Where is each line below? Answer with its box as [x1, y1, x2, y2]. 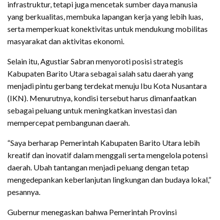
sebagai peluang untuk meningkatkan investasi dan [7, 106, 177, 115]
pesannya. [7, 187, 40, 197]
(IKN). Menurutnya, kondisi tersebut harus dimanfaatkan [7, 93, 196, 103]
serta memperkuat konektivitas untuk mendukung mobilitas [7, 24, 208, 34]
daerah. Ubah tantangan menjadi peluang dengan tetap [7, 163, 189, 172]
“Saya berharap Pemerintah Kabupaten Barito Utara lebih [7, 138, 200, 148]
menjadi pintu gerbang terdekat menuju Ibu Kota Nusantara [7, 81, 207, 91]
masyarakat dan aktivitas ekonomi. [7, 36, 124, 46]
